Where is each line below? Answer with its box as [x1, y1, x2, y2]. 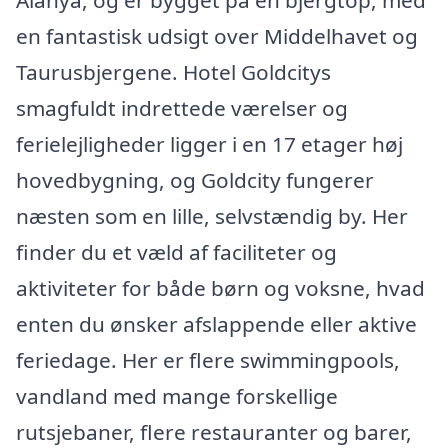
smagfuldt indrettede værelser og [16, 94, 348, 122]
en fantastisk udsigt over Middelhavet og [16, 22, 418, 50]
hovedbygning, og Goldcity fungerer [16, 166, 374, 194]
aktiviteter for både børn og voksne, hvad [16, 274, 425, 302]
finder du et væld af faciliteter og [16, 238, 337, 266]
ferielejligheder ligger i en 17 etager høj [16, 130, 403, 158]
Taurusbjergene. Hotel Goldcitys [16, 58, 331, 86]
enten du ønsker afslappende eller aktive [16, 310, 417, 338]
